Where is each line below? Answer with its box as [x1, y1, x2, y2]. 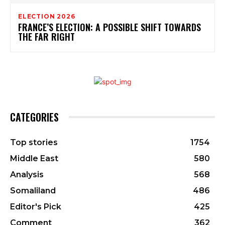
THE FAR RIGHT [18, 30, 75, 44]
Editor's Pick [10, 202, 61, 212]
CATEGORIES [10, 109, 59, 125]
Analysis [10, 170, 44, 180]
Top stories [10, 138, 58, 148]
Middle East [10, 154, 58, 164]
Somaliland [10, 186, 56, 196]
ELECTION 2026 [18, 13, 75, 21]
